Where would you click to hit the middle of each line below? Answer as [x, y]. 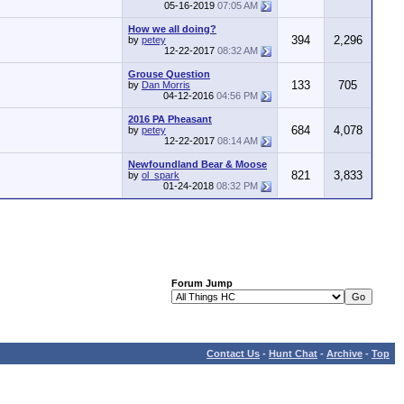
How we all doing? [172, 29]
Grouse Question [169, 74]
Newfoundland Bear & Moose [197, 164]
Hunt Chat [293, 353]
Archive [344, 353]
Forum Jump [202, 283]
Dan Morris [166, 85]
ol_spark [161, 175]
